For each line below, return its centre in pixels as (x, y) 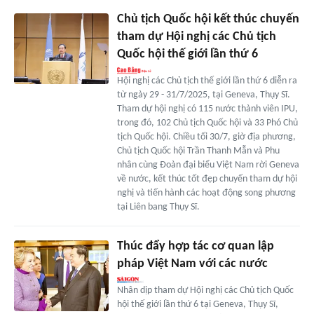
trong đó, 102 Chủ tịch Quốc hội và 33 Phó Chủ (207, 123)
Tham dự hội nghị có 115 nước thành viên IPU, (207, 109)
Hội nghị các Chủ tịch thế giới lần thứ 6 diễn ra (207, 81)
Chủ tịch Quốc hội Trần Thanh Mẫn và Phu (198, 151)
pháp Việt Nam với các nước (192, 264)
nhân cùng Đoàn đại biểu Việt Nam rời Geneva (208, 165)
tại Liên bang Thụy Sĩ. (158, 207)
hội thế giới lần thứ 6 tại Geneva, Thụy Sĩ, (197, 305)
